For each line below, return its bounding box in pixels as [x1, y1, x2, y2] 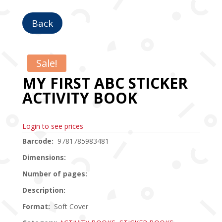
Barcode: [22, 136, 54, 146]
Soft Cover [50, 202, 88, 212]
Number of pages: [22, 169, 87, 179]
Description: [22, 185, 65, 195]
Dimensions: [22, 153, 66, 163]
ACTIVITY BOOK [22, 88, 137, 109]
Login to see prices [22, 121, 83, 131]
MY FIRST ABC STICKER [22, 73, 188, 94]
